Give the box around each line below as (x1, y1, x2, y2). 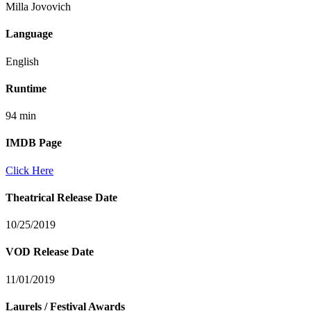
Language (6, 28, 53, 40)
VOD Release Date (6, 246, 94, 258)
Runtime (6, 82, 47, 94)
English (6, 55, 39, 67)
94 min (6, 110, 36, 122)
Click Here (6, 164, 53, 176)
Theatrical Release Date (6, 191, 117, 203)
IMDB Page (6, 137, 62, 149)
